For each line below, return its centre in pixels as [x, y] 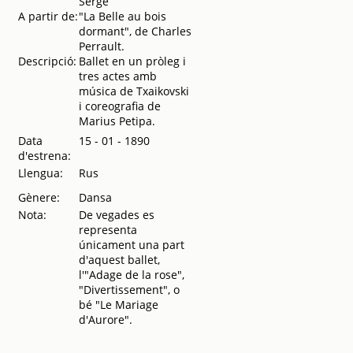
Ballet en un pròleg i [132, 61]
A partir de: [48, 16]
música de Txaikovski [134, 91]
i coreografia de [119, 106]
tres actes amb [117, 76]
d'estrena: [44, 156]
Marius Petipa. [120, 121]
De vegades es [116, 215]
